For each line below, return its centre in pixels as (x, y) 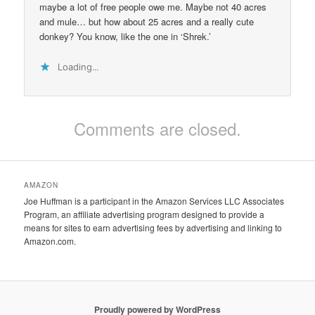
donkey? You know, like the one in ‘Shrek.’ (126, 37)
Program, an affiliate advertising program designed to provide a (144, 214)
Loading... (78, 66)
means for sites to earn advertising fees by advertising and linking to (153, 227)
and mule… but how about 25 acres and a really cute (147, 22)
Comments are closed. (157, 128)
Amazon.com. (50, 240)
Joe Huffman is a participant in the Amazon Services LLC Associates (154, 200)
